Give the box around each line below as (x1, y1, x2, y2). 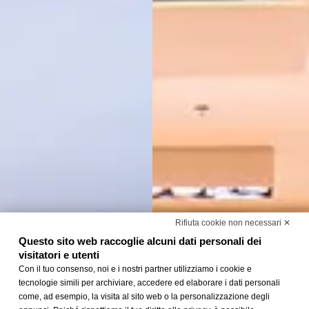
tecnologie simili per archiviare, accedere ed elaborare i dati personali (18, 278, 280, 288)
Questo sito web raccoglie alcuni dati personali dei (18, 235, 261, 247)
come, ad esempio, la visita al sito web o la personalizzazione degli (18, 292, 270, 301)
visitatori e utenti (18, 249, 99, 261)
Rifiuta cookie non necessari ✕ (175, 218, 291, 228)
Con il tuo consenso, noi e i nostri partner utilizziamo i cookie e (18, 264, 252, 274)
